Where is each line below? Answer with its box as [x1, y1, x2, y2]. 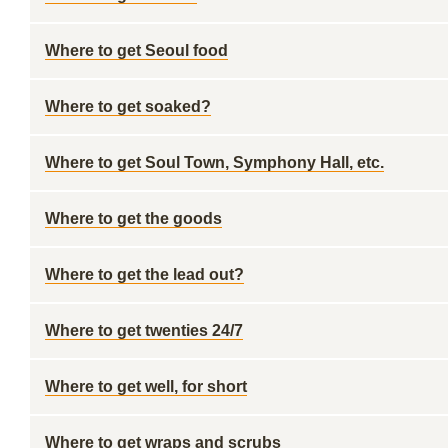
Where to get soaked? [45, 98, 211, 115]
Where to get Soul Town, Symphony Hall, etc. [45, 154, 384, 171]
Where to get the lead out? [45, 266, 244, 283]
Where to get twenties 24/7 [45, 322, 243, 339]
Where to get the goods [45, 210, 222, 227]
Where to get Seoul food [45, 42, 228, 59]
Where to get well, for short [45, 378, 247, 395]
